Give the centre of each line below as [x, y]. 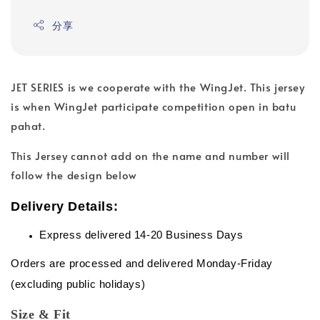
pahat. [30, 125]
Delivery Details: [65, 206]
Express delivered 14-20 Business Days [141, 235]
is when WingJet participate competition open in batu [154, 106]
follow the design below [74, 174]
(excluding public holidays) [78, 284]
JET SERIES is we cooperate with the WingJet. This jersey [158, 86]
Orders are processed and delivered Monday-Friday [142, 264]
